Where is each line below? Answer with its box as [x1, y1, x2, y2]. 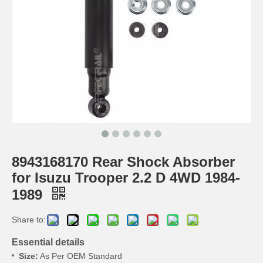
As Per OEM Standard [38, 251, 122, 261]
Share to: [12, 215, 46, 225]
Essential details [12, 237, 85, 248]
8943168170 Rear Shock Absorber [12, 154, 235, 170]
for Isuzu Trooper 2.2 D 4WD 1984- [12, 170, 240, 186]
